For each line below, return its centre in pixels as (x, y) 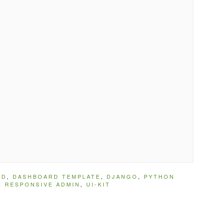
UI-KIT (98, 184)
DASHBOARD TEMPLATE (57, 176)
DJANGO (122, 176)
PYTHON (159, 176)
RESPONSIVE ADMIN (43, 184)
